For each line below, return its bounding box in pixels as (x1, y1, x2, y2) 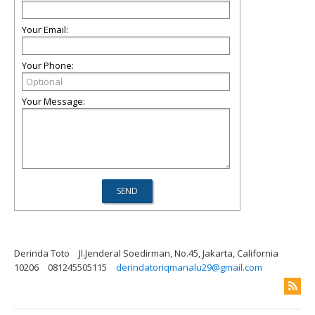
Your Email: (22, 23, 68, 36)
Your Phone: (22, 59, 74, 72)
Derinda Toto (14, 247, 70, 259)
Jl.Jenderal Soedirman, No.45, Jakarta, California (79, 247, 278, 259)
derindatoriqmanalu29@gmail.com (116, 261, 262, 274)
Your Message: (22, 95, 85, 108)
